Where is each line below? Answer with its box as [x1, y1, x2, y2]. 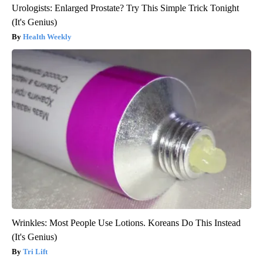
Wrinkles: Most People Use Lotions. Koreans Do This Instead [12, 217, 241, 228]
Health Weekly [23, 32, 72, 41]
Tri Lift [23, 247, 48, 256]
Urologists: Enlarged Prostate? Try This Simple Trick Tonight [12, 2, 239, 13]
